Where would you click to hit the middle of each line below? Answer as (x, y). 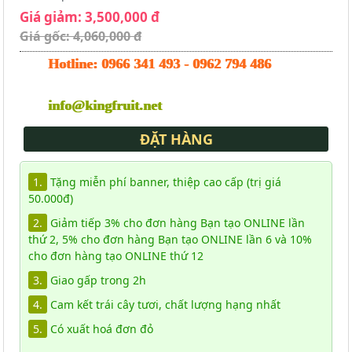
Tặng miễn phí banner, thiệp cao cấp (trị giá (164, 182)
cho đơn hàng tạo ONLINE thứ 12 (117, 256)
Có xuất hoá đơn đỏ (100, 329)
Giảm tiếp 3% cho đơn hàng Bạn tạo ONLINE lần (176, 223)
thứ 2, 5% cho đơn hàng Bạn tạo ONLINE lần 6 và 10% (170, 240)
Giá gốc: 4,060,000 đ (81, 37)
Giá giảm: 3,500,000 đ (90, 17)
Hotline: (73, 64)
